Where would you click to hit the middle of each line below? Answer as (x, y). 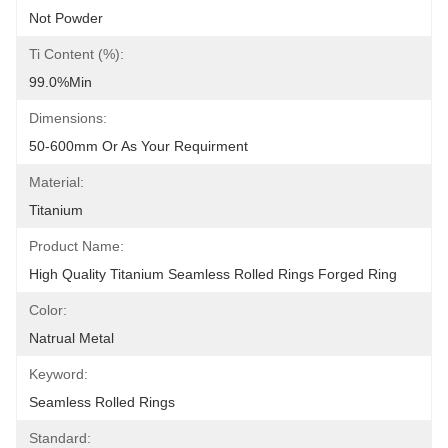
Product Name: (76, 246)
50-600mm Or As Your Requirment (138, 146)
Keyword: (58, 374)
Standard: (60, 438)
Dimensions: (68, 118)
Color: (48, 310)
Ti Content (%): (76, 54)
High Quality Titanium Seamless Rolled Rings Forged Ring (213, 274)
